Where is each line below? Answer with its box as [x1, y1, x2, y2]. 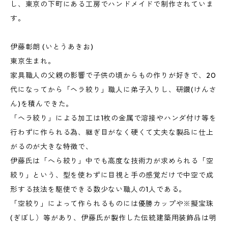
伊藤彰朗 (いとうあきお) [10, 42, 94, 51]
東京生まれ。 [10, 56, 55, 66]
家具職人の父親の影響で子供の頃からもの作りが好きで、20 [10, 71, 216, 80]
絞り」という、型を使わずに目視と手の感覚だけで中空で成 [10, 170, 214, 180]
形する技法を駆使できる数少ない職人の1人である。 [10, 185, 187, 194]
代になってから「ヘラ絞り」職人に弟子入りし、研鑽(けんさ [10, 85, 217, 94]
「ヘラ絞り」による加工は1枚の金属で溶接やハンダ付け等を [10, 113, 217, 123]
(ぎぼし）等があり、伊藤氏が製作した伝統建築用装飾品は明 [10, 213, 217, 222]
